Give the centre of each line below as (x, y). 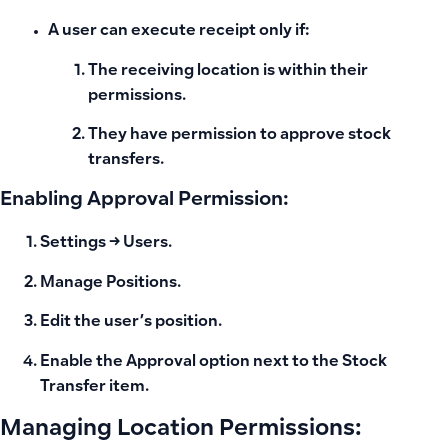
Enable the (83, 362)
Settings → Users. (106, 244)
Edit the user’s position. (131, 323)
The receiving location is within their (228, 71)
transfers (124, 161)
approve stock (335, 136)
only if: (282, 32)
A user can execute (123, 32)
